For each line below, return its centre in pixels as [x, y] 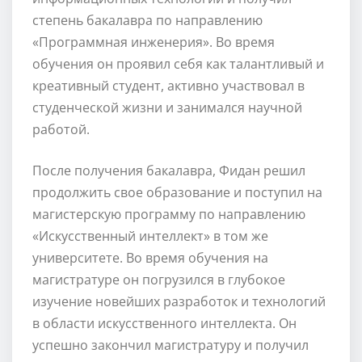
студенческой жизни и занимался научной [167, 107]
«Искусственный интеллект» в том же [150, 236]
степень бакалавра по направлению [147, 20]
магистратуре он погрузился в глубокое [159, 279]
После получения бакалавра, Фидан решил [169, 170]
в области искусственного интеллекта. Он [164, 323]
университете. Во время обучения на [150, 257]
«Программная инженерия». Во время [154, 42]
